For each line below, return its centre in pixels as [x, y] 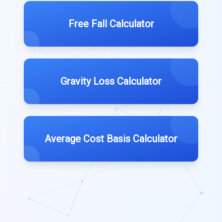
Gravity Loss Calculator [111, 81]
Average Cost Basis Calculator [111, 139]
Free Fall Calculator [111, 24]
